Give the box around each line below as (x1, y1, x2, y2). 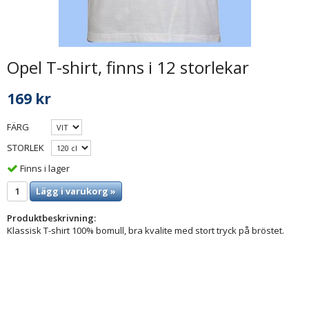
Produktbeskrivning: (7, 211, 96, 224)
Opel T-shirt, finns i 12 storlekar (7, 56, 249, 79)
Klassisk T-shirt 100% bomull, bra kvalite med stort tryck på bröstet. (7, 223, 284, 237)
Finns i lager (20, 161, 70, 175)
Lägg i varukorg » (36, 184, 116, 197)
